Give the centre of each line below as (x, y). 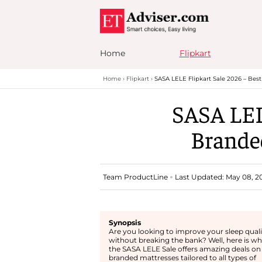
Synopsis (125, 223)
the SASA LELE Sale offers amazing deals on (185, 249)
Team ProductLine (135, 177)
